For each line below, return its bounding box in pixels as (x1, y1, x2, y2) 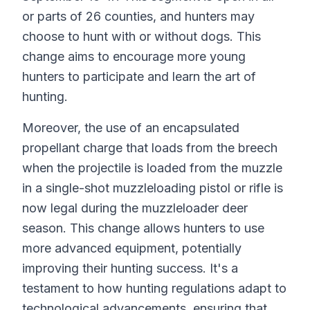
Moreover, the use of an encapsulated (22, 120, 239, 135)
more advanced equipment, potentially (22, 241, 241, 255)
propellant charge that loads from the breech (22, 140, 277, 155)
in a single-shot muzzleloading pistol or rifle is (22, 181, 283, 195)
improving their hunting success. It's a (22, 261, 238, 275)
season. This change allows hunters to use (22, 221, 264, 235)
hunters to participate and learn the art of (22, 69, 256, 84)
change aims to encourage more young (22, 49, 246, 64)
